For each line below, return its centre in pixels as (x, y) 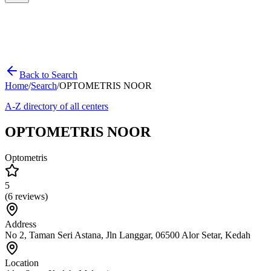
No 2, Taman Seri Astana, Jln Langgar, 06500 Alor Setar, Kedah (128, 235)
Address (21, 224)
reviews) (30, 196)
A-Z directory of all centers (57, 106)
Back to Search (48, 75)
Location (22, 263)
